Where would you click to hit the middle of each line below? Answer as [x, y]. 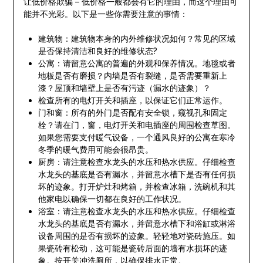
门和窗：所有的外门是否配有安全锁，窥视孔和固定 [132, 113]
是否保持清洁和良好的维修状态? [97, 51]
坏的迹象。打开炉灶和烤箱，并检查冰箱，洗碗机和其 [136, 187]
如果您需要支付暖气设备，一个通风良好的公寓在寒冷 [136, 137]
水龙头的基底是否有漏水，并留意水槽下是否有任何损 [136, 174]
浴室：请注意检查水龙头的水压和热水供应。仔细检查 [136, 211]
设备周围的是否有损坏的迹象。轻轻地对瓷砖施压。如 [136, 236]
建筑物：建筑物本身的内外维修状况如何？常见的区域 [136, 39]
